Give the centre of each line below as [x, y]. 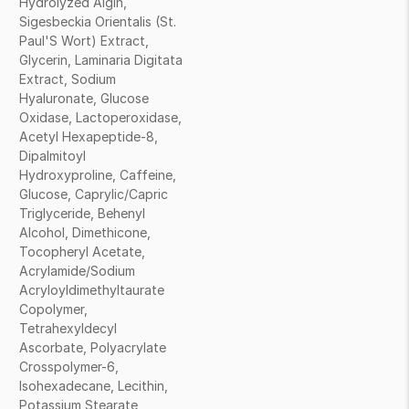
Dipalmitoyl [52, 156]
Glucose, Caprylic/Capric [94, 194]
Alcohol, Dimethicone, [85, 232]
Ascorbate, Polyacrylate [93, 347]
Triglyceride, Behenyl [82, 213]
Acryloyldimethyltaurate [92, 290]
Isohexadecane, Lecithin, [94, 386]
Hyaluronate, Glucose [84, 98]
